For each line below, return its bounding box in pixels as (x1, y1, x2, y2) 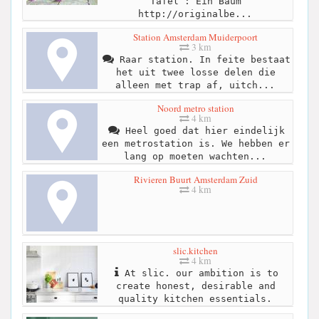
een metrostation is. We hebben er (101, 138, 290, 150)
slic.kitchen (173, 244, 218, 258)
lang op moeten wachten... (123, 151, 266, 162)
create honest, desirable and (115, 281, 276, 292)
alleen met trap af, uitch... (115, 79, 275, 90)
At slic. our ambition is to (118, 268, 278, 279)
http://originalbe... (137, 8, 252, 19)
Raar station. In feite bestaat (113, 53, 291, 65)
